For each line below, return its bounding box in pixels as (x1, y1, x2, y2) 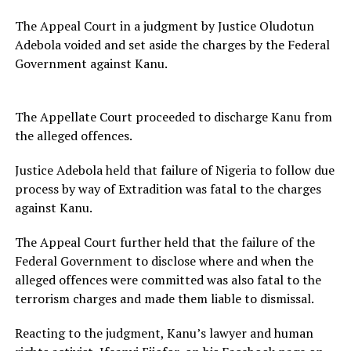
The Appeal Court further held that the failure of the (14, 233, 315, 251)
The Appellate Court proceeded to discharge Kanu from (14, 108, 332, 126)
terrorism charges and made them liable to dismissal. (14, 290, 314, 308)
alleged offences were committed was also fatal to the (14, 271, 321, 289)
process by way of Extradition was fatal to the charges (14, 180, 321, 198)
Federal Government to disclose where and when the (14, 252, 313, 270)
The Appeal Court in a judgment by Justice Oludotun (14, 17, 314, 35)
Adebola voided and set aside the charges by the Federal (14, 36, 330, 54)
